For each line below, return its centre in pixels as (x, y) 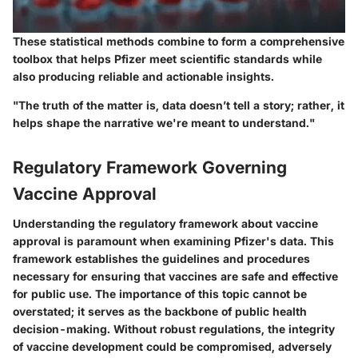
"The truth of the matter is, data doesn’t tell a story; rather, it (179, 105)
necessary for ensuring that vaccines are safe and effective (175, 276)
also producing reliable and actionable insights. (143, 76)
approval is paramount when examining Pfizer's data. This (173, 241)
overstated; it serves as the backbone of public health (160, 312)
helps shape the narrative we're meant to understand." (164, 122)
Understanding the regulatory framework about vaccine (165, 224)
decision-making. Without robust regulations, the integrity (174, 329)
